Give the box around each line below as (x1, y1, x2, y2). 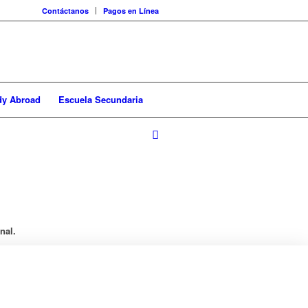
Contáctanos (42, 5, 89, 16)
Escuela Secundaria (58, 93, 143, 106)
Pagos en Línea (103, 5, 159, 16)
